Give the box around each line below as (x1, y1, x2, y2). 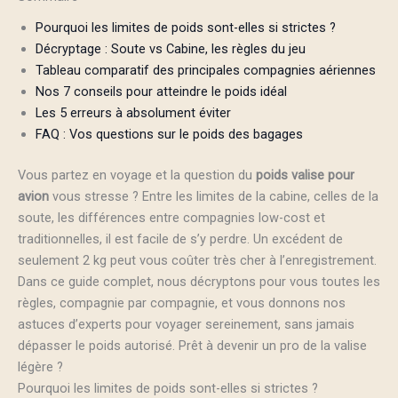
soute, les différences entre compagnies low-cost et (18, 209, 325, 226)
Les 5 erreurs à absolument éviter (36, 104, 231, 121)
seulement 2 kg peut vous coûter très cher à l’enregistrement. (18, 251, 377, 268)
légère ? (18, 358, 63, 375)
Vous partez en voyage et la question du (18, 166, 256, 183)
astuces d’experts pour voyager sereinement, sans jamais (18, 315, 354, 332)
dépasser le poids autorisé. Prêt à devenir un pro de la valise (18, 337, 367, 354)
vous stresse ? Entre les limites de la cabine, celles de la (49, 187, 378, 204)
